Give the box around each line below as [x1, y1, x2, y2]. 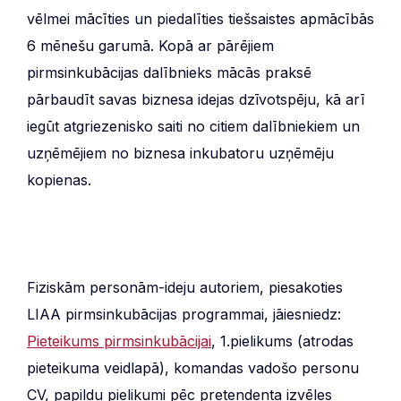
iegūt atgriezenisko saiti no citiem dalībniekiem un [27, 116, 360, 135]
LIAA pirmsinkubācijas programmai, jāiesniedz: [27, 304, 341, 323]
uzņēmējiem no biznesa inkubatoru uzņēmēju [27, 143, 334, 162]
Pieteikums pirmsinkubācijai [27, 331, 211, 350]
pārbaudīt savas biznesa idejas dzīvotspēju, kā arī [27, 90, 364, 108]
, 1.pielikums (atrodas [211, 331, 354, 350]
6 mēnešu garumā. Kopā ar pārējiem [27, 36, 274, 55]
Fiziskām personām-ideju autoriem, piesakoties [27, 277, 343, 296]
